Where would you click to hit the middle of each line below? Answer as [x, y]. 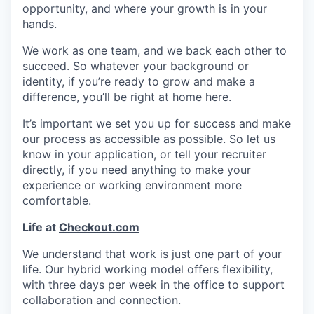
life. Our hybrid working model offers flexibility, [148, 269]
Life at [41, 227]
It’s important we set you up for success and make [157, 123]
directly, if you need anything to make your [137, 170]
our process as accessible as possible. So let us [149, 139]
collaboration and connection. [102, 300]
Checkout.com [99, 227]
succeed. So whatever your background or [136, 66]
